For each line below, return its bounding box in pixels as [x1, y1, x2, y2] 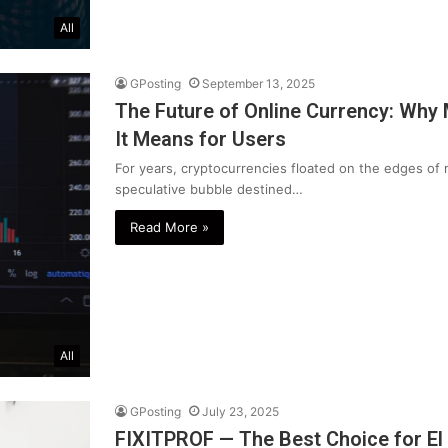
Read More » [130, 219, 209, 236]
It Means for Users [115, 127, 286, 152]
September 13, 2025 [202, 76, 315, 92]
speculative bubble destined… [115, 181, 303, 198]
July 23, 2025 [202, 403, 279, 419]
